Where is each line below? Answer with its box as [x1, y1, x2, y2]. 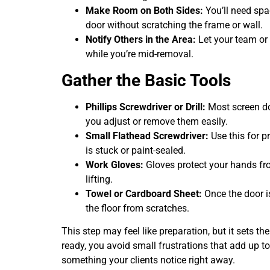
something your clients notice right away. [61, 254, 235, 266]
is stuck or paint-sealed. [86, 144, 186, 156]
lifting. [86, 173, 113, 185]
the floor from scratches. [86, 202, 189, 214]
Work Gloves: [86, 159, 143, 171]
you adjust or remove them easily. [86, 115, 228, 127]
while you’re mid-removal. [86, 48, 193, 60]
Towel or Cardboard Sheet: [86, 187, 202, 199]
